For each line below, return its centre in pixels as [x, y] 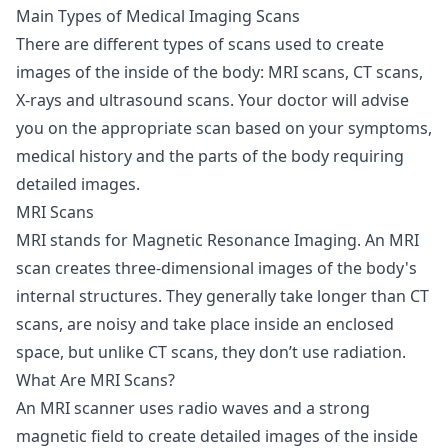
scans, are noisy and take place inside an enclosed [205, 323]
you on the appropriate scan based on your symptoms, [224, 127]
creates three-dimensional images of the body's [234, 267]
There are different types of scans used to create [200, 43]
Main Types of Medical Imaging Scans [158, 15]
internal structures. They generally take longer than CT [222, 295]
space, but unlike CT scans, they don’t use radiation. [213, 351]
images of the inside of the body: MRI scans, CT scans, [219, 71]
